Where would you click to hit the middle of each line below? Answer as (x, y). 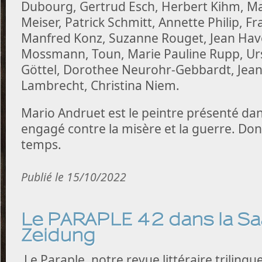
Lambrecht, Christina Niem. (100, 85)
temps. (41, 144)
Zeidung (58, 235)
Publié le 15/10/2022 (74, 177)
